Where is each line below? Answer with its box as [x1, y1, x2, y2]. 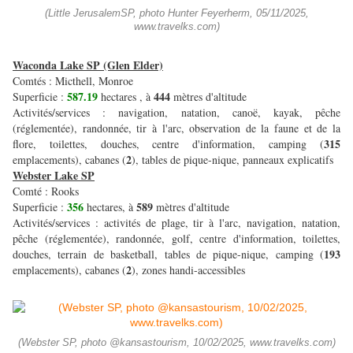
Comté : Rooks [13, 184, 79, 199]
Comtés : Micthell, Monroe [13, 73, 137, 89]
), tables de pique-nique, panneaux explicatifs [132, 152, 337, 168]
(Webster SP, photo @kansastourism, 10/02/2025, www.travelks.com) [17, 337, 336, 349]
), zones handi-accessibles [132, 262, 245, 278]
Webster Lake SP [13, 167, 95, 184]
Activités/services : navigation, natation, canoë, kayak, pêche [13, 105, 340, 121]
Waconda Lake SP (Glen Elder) [13, 57, 163, 74]
